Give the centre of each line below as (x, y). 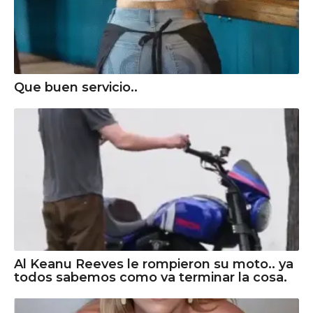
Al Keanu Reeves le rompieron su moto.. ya (154, 264)
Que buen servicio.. (76, 87)
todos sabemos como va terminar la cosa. (151, 278)
